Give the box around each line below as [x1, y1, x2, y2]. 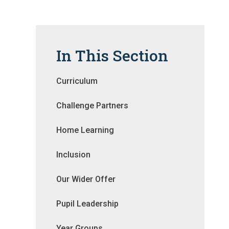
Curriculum [56, 76, 98, 86]
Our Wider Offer [56, 174, 116, 185]
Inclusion [56, 150, 90, 160]
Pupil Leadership [56, 199, 119, 209]
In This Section [56, 45, 168, 66]
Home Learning [56, 125, 114, 135]
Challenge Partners [56, 101, 128, 111]
